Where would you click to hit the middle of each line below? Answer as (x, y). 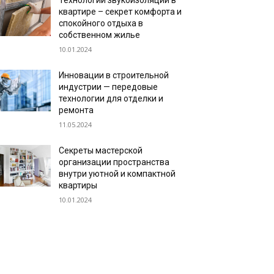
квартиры (78, 185)
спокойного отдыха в (101, 23)
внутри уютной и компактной (117, 174)
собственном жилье (100, 35)
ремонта (76, 110)
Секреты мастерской (101, 150)
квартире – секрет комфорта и (120, 12)
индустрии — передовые (109, 87)
